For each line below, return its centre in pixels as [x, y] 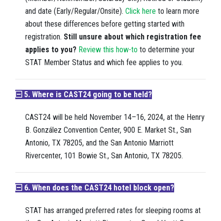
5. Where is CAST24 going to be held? [87, 95]
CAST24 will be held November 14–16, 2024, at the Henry [115, 117]
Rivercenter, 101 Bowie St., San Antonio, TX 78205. [104, 156]
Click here [141, 11]
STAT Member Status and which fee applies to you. [105, 63]
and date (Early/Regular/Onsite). [75, 11]
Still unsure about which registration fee [132, 37]
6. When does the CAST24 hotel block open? [98, 188]
